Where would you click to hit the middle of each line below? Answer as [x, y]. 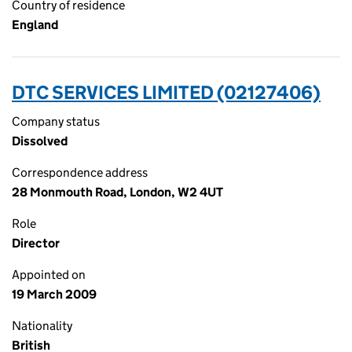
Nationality [42, 326]
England [35, 25]
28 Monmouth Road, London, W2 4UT [117, 192]
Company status [56, 121]
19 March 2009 [54, 294]
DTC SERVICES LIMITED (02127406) [166, 92]
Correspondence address [80, 172]
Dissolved [40, 141]
